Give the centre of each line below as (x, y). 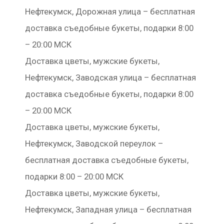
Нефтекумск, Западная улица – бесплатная (108, 209)
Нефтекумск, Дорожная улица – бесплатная (110, 11)
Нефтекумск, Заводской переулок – (94, 143)
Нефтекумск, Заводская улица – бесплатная (110, 77)
